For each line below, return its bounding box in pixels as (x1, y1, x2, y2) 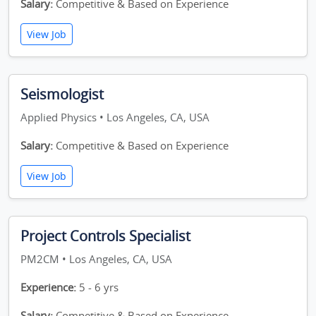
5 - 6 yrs (76, 280, 119, 294)
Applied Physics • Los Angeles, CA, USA (20, 110, 209, 124)
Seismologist (20, 85, 104, 104)
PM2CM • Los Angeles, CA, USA (20, 252, 172, 266)
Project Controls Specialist (20, 226, 190, 245)
